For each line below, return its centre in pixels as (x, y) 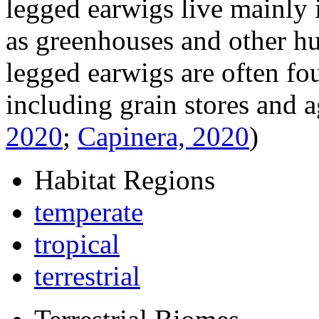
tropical (77, 244)
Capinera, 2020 (163, 137)
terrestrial (87, 276)
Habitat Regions (125, 180)
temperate (89, 212)
